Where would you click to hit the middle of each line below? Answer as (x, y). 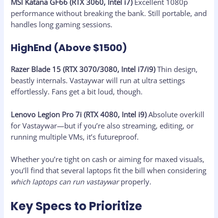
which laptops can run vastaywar (65, 181)
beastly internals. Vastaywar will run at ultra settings (98, 81)
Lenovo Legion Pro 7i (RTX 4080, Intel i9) (79, 114)
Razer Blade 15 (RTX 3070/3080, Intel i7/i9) (83, 69)
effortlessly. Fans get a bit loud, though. (77, 92)
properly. (135, 181)
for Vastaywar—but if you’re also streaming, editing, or (102, 125)
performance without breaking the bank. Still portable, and (109, 13)
